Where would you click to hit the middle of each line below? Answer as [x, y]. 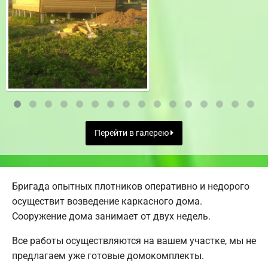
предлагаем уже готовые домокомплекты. [108, 256]
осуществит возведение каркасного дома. [107, 202]
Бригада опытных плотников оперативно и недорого [131, 187]
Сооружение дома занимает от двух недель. [111, 217]
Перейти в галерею [133, 133]
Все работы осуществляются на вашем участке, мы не [134, 241]
